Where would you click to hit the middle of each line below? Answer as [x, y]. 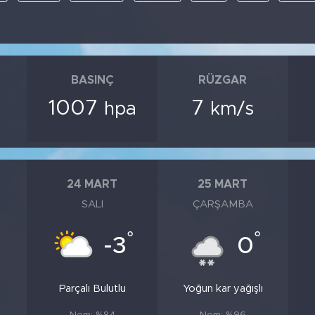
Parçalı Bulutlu [92, 289]
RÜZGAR [223, 80]
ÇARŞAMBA [223, 205]
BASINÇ [92, 80]
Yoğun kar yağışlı [223, 289]
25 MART [223, 184]
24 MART [92, 184]
